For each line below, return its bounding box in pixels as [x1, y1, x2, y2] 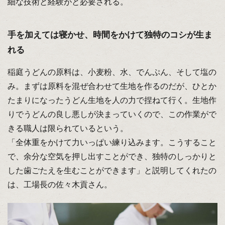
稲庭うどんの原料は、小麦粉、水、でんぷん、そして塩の [7, 68, 216, 77]
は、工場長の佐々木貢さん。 [7, 180, 112, 189]
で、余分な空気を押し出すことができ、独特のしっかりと [7, 152, 216, 161]
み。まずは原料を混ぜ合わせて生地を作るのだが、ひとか [7, 82, 216, 91]
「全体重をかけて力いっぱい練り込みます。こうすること [7, 138, 216, 147]
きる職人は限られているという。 [7, 124, 128, 133]
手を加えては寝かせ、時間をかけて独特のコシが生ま [7, 30, 212, 40]
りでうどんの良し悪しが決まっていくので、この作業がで [7, 110, 216, 119]
